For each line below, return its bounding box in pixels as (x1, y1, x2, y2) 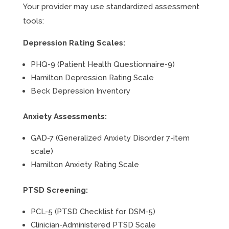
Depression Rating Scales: (22, 38, 125, 48)
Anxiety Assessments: (22, 112, 107, 121)
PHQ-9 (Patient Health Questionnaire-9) (30, 60, 175, 69)
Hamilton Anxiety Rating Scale (30, 160, 139, 169)
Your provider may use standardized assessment (22, 2, 199, 11)
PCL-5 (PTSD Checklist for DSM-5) (30, 207, 155, 216)
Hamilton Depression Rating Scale (30, 73, 154, 82)
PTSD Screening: (22, 186, 88, 195)
